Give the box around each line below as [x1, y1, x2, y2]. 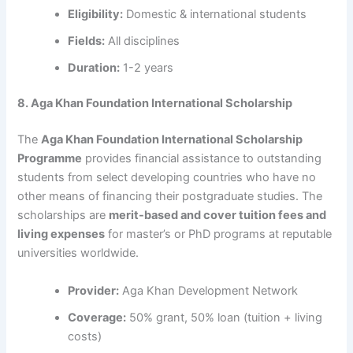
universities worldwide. [17, 246, 139, 261]
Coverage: [68, 310, 127, 325]
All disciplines [105, 33, 180, 48]
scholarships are [17, 208, 110, 223]
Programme [17, 151, 83, 166]
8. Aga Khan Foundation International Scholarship [17, 96, 293, 111]
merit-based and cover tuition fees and [109, 208, 327, 223]
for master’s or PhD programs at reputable [105, 227, 333, 242]
